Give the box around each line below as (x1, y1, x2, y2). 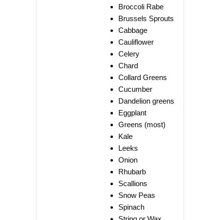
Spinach (118, 203, 144, 212)
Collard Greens (118, 73, 167, 82)
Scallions (118, 179, 147, 188)
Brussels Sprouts (118, 14, 174, 23)
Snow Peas (118, 191, 155, 200)
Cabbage (118, 26, 147, 35)
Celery (118, 50, 139, 58)
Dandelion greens (118, 97, 174, 106)
